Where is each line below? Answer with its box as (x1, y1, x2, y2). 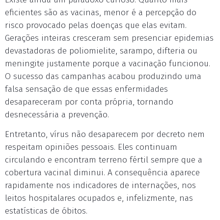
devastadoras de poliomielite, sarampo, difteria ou (5, 46, 197, 56)
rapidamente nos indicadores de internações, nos (5, 180, 196, 191)
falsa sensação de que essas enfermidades (5, 84, 168, 94)
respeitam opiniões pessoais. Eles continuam (5, 142, 177, 152)
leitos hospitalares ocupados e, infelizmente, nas (5, 193, 193, 203)
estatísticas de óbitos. (5, 206, 87, 216)
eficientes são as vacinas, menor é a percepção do (5, 7, 196, 18)
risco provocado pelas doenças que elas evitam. (5, 20, 187, 30)
